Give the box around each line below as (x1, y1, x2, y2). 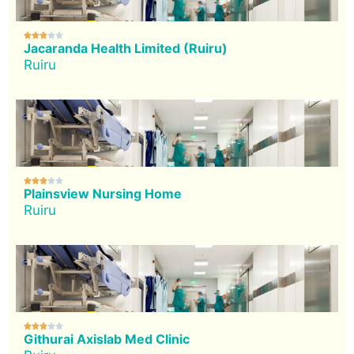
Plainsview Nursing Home (24, 185, 182, 201)
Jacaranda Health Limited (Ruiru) (24, 40, 228, 56)
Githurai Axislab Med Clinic (24, 330, 190, 347)
